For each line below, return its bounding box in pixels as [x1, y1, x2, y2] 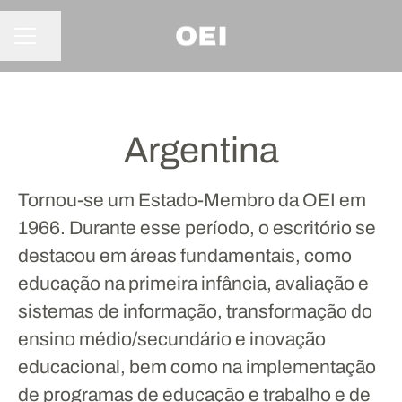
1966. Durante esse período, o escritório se [18, 218, 376, 238]
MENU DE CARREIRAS [13, 37, 157, 51]
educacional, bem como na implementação [18, 357, 376, 377]
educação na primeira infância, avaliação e [18, 274, 369, 293]
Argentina [123, 131, 279, 170]
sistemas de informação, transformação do [18, 301, 372, 321]
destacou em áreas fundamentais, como [18, 246, 352, 266]
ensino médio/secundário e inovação [18, 329, 326, 349]
